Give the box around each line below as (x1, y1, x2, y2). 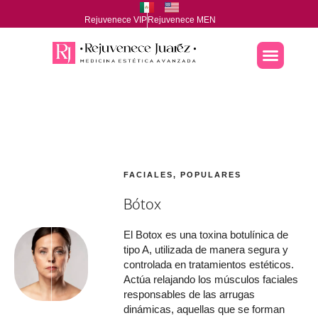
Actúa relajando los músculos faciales (124, 273, 299, 285)
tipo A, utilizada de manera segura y (124, 243, 289, 256)
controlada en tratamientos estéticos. (124, 258, 295, 270)
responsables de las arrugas (124, 287, 256, 300)
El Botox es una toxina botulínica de (124, 228, 289, 241)
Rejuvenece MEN (148, 14, 216, 25)
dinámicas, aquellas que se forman (124, 302, 285, 315)
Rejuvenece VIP (84, 14, 147, 25)
